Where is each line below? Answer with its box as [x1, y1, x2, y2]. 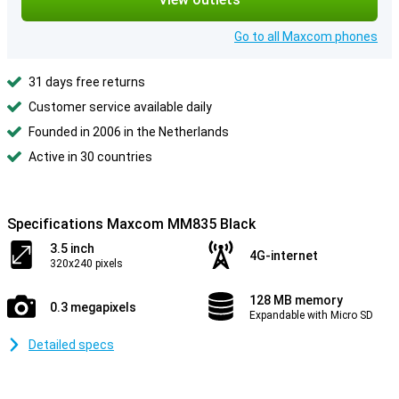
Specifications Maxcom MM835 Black [7, 216, 256, 232]
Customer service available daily [28, 100, 212, 114]
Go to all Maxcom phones [234, 29, 378, 44]
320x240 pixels [50, 257, 123, 270]
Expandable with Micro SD [249, 309, 373, 322]
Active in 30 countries [28, 150, 152, 164]
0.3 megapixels [50, 300, 136, 314]
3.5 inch [50, 241, 94, 256]
